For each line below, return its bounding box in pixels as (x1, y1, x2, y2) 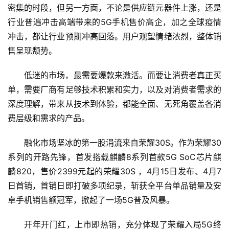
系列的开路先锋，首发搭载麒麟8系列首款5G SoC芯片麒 (8, 151, 221, 162)
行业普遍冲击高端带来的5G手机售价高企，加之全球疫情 (8, 16, 221, 27)
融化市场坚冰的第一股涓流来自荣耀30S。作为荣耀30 (24, 137, 221, 148)
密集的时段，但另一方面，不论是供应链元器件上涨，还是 (8, 2, 221, 13)
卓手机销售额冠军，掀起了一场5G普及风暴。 (8, 194, 174, 205)
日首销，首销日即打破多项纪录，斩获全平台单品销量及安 (8, 180, 221, 191)
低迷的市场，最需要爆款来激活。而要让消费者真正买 (24, 70, 221, 80)
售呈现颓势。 (8, 45, 57, 56)
